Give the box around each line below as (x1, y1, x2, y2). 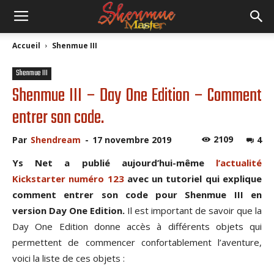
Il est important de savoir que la (125, 204, 262, 217)
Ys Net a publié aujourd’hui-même (12, 157, 216, 169)
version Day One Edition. (12, 204, 125, 217)
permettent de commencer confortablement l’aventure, (12, 236, 262, 248)
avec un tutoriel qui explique (124, 172, 262, 185)
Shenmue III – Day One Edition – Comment (12, 82, 262, 110)
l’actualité (216, 157, 262, 169)
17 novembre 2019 (92, 134, 171, 146)
